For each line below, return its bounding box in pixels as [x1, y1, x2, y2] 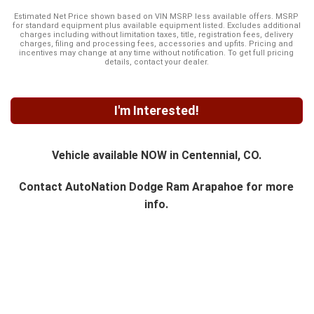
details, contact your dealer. [104, 57, 209, 67]
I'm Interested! [114, 103, 199, 118]
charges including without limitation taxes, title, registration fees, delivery [20, 30, 294, 40]
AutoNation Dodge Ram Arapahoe [65, 180, 244, 194]
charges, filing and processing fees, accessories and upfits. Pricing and [20, 39, 294, 49]
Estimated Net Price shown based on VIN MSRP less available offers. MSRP [14, 12, 299, 22]
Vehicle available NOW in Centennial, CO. [51, 149, 261, 163]
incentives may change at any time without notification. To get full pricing [19, 48, 294, 58]
